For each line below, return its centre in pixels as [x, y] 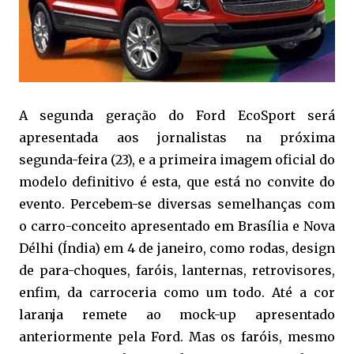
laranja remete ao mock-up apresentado [177, 314]
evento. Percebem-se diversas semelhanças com [177, 203]
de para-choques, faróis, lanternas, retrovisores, [177, 270]
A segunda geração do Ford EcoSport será [177, 115]
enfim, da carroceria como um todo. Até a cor [177, 292]
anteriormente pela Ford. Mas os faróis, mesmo [177, 336]
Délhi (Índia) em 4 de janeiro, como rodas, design [177, 248]
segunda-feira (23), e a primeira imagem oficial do [177, 159]
